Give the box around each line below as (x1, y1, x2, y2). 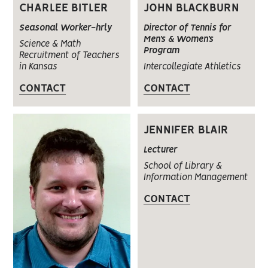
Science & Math (19, 40, 81, 49)
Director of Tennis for (143, 24, 231, 33)
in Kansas (19, 63, 57, 72)
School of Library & (143, 162, 222, 171)
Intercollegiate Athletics (143, 63, 240, 72)
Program (143, 47, 179, 56)
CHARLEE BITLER (19, 3, 109, 14)
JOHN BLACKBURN (143, 3, 239, 14)
